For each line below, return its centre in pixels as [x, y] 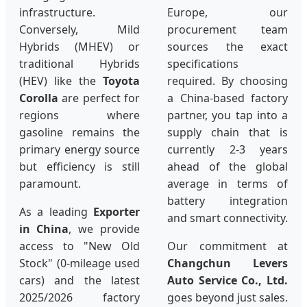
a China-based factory [228, 98]
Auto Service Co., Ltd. [228, 281]
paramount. [50, 184]
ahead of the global [228, 167]
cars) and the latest [79, 281]
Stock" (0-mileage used [79, 263]
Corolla [39, 98]
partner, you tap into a [228, 115]
